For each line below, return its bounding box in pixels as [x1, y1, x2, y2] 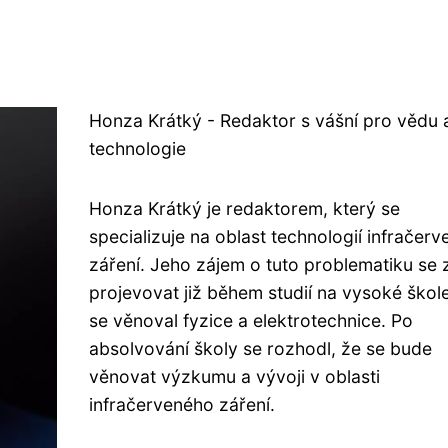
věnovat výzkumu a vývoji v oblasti [88, 366, 380, 387]
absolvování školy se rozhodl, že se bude [88, 338, 432, 359]
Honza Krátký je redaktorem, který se [88, 198, 400, 219]
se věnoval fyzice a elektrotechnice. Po [88, 310, 413, 331]
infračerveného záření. [88, 394, 275, 415]
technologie [88, 138, 186, 159]
